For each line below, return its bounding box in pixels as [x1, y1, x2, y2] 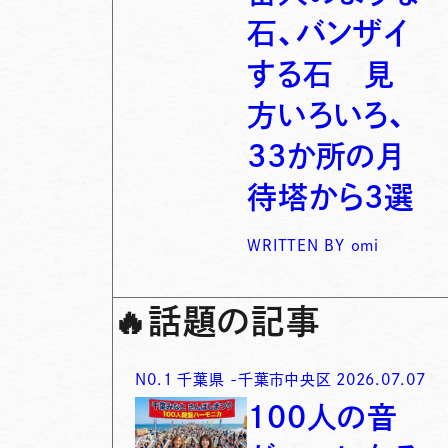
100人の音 [247, 401, 398, 432]
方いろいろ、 [247, 100, 407, 131]
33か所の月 [247, 141, 404, 172]
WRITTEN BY [247, 238, 345, 254]
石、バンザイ [247, 18, 409, 49]
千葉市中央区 [237, 371, 332, 387]
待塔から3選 [247, 182, 415, 213]
